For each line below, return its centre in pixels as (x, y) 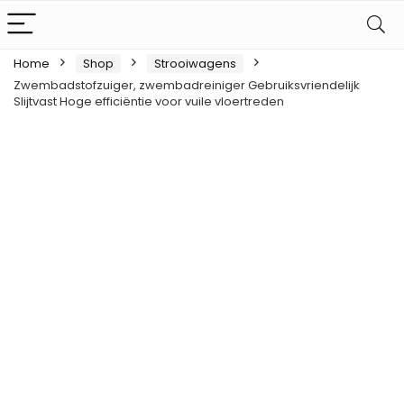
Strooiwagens (195, 64)
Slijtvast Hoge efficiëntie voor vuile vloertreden (149, 101)
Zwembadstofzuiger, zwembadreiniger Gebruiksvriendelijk (187, 85)
